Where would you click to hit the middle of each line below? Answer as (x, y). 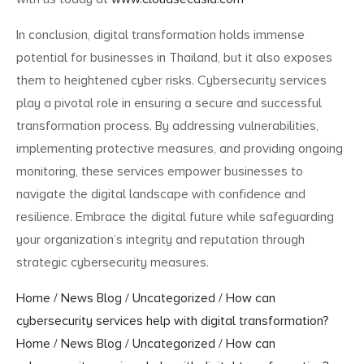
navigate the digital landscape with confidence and (161, 195)
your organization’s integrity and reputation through (160, 240)
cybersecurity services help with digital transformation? (173, 321)
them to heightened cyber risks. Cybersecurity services (171, 81)
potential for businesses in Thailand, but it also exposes (174, 58)
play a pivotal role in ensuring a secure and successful (169, 104)
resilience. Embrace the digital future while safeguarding (175, 217)
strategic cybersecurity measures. (113, 263)
